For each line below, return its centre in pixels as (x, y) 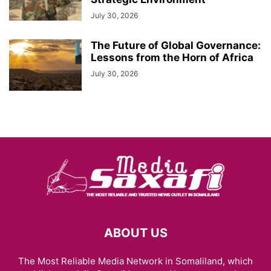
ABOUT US (135, 233)
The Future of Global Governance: (176, 45)
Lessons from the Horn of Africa (172, 57)
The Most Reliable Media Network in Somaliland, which (135, 261)
